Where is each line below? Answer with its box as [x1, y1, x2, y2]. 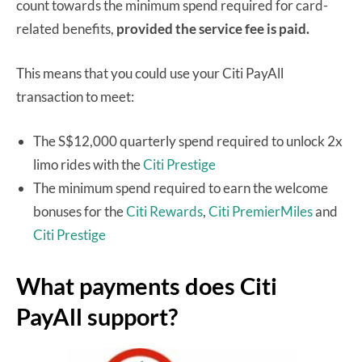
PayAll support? [16, 301, 178, 330]
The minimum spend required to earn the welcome [33, 179, 328, 196]
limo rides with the [33, 155, 143, 173]
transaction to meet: [16, 87, 134, 105]
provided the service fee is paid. [116, 19, 309, 37]
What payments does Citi [16, 271, 277, 300]
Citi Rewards [126, 202, 203, 220]
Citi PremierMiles [208, 202, 313, 220]
